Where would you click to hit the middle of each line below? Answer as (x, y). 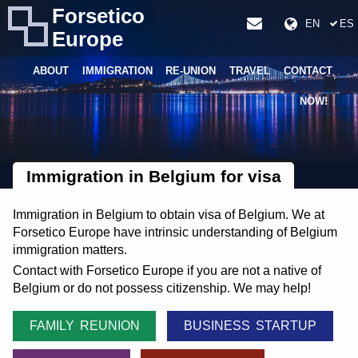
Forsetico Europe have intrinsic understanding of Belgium (175, 233)
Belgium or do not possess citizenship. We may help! (162, 288)
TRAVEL (250, 71)
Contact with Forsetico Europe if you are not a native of (167, 271)
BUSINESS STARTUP (250, 326)
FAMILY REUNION (84, 326)
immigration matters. (70, 250)
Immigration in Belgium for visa (153, 176)
